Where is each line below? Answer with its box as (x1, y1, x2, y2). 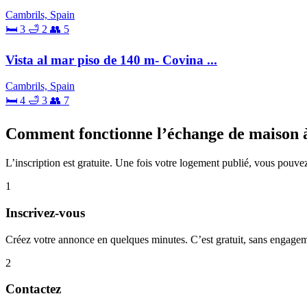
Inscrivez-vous (5, 205, 85, 220)
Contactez (5, 282, 61, 297)
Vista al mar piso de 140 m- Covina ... (5, 52, 217, 67)
